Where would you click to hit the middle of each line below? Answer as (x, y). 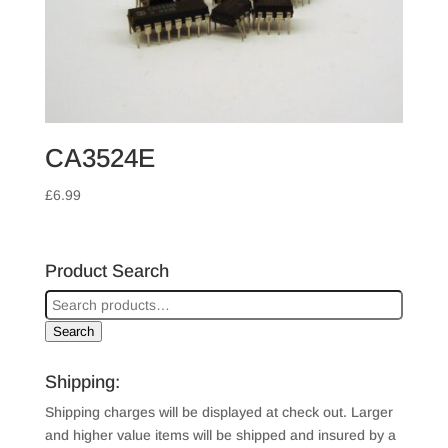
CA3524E (99, 157)
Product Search (106, 270)
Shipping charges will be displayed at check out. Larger (218, 411)
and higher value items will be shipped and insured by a (220, 434)
